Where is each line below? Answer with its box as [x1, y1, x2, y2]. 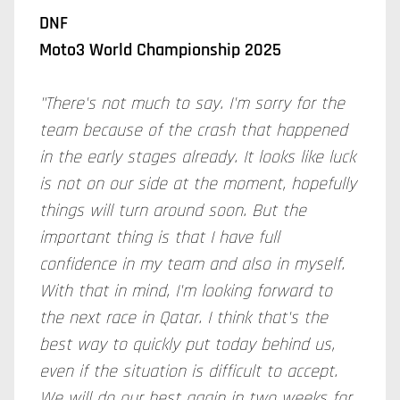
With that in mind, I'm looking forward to [39, 279, 332, 303]
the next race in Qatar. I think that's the [39, 306, 328, 329]
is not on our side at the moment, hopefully [39, 172, 356, 196]
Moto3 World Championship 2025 [39, 38, 281, 62]
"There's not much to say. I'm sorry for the [39, 92, 345, 115]
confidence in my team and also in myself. [39, 253, 345, 276]
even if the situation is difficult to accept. [39, 360, 337, 383]
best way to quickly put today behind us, [39, 333, 335, 356]
